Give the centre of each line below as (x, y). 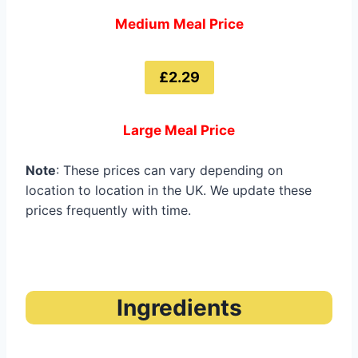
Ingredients (179, 308)
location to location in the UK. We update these (169, 191)
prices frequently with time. (108, 211)
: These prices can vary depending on (169, 171)
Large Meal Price (179, 131)
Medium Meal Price (179, 24)
